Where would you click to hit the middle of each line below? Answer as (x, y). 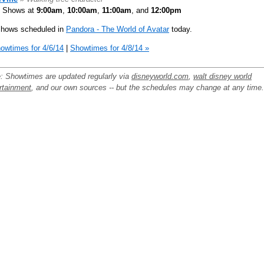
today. (181, 29)
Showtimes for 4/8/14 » (110, 48)
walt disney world (222, 76)
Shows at (19, 10)
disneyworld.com (160, 76)
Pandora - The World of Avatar (118, 29)
